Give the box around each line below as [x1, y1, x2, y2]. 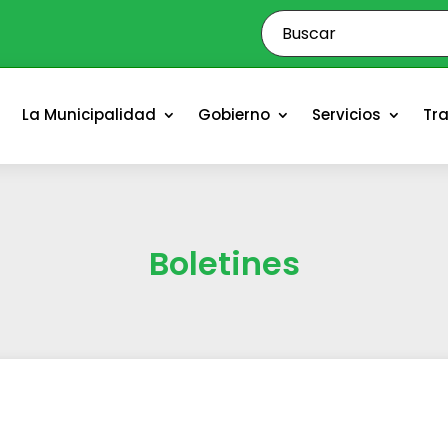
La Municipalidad [22, 104, 157, 125]
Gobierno [198, 104, 271, 125]
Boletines [148, 240, 300, 286]
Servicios [312, 104, 382, 125]
